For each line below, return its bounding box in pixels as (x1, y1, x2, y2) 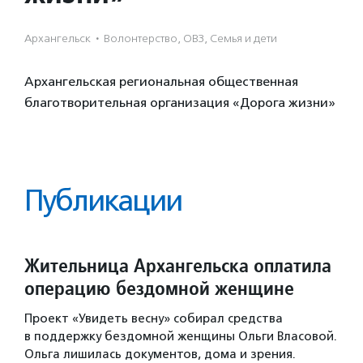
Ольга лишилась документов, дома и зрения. (24, 347, 296, 361)
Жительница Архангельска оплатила (24, 253, 331, 278)
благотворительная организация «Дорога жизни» (24, 95, 335, 110)
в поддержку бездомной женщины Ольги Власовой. (24, 329, 337, 344)
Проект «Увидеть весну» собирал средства (24, 311, 283, 326)
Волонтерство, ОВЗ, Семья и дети (104, 32, 277, 45)
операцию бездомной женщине (24, 275, 294, 301)
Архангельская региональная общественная (24, 74, 298, 89)
